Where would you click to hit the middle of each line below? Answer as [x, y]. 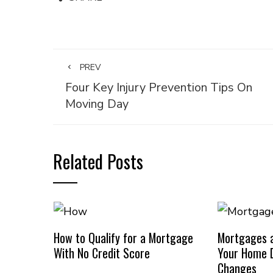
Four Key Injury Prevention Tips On [159, 87]
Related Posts [98, 161]
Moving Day [97, 104]
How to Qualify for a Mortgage [123, 237]
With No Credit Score [101, 253]
